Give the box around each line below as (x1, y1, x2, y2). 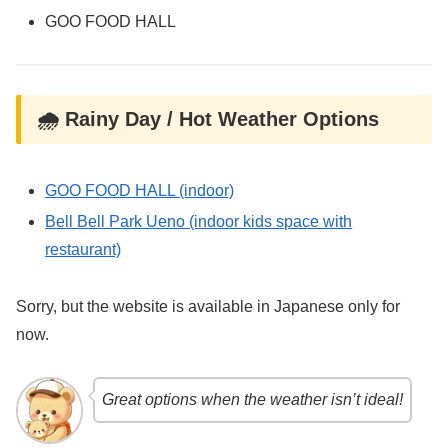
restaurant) (45, 240, 122, 258)
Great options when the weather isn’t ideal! (101, 391, 403, 409)
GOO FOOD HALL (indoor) (45, 181, 235, 199)
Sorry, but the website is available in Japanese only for (16, 297, 400, 315)
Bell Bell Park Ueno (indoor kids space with (45, 212, 353, 230)
